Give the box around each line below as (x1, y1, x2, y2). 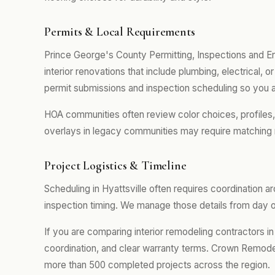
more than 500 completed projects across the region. (44, 259, 270, 271)
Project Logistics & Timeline (44, 158, 187, 173)
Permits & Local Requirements (44, 25, 195, 39)
